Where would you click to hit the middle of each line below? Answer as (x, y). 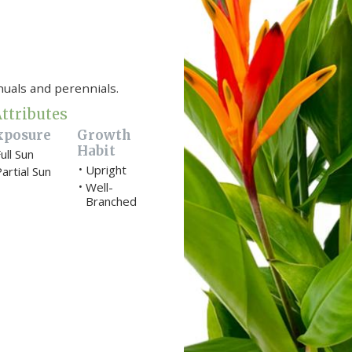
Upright (106, 170)
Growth (104, 135)
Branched (111, 202)
